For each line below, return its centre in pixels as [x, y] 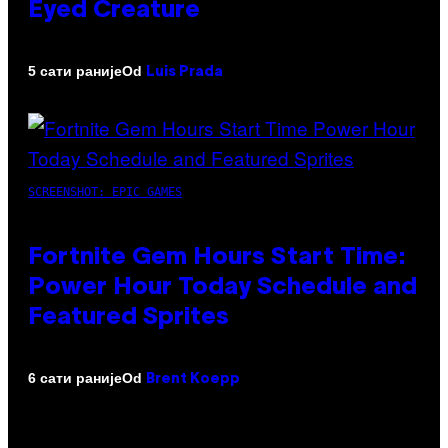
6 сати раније [75, 378]
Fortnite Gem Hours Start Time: [217, 257]
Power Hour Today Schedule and [222, 287]
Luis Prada [184, 72]
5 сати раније [75, 71]
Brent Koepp [193, 379]
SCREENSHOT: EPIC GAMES [105, 191]
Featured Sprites [128, 317]
